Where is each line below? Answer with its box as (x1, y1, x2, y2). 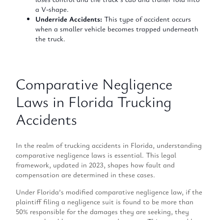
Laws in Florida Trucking (16, 91, 171, 111)
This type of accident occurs (102, 14, 191, 24)
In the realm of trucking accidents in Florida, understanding (16, 140, 202, 150)
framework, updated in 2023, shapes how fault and (16, 160, 175, 170)
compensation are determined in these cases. (16, 170, 155, 180)
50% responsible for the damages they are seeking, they (16, 206, 189, 216)
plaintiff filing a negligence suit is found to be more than (16, 196, 193, 206)
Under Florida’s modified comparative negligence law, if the (16, 187, 202, 196)
